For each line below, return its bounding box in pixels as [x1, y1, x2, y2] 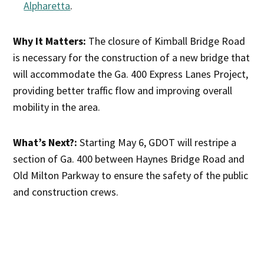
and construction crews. [13, 185, 119, 199]
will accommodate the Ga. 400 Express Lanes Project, [13, 67, 249, 81]
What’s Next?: [13, 136, 78, 150]
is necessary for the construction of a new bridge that [13, 51, 250, 65]
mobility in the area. [13, 100, 101, 114]
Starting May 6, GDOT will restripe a [77, 136, 237, 150]
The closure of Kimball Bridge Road [88, 34, 246, 48]
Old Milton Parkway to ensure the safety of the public [13, 169, 249, 183]
